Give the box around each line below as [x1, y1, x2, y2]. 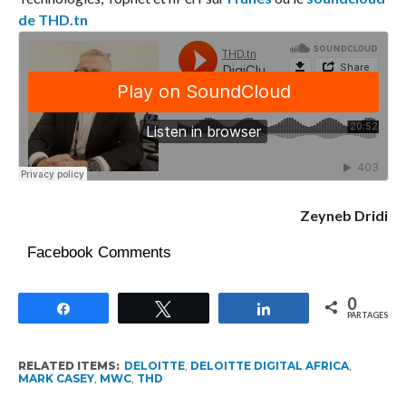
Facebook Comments [26, 243, 171, 261]
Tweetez [182, 299, 234, 315]
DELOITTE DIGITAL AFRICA [189, 358, 349, 372]
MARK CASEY [17, 371, 94, 385]
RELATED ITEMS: [17, 358, 120, 372]
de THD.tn [17, 10, 88, 28]
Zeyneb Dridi [300, 206, 389, 224]
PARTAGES [347, 309, 389, 320]
